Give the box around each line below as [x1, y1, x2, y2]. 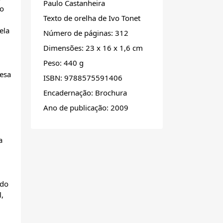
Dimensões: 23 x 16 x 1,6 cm [43, 43, 143, 53]
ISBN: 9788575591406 [43, 73, 122, 83]
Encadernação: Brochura [43, 88, 127, 98]
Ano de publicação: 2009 [43, 103, 128, 113]
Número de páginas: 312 [43, 28, 128, 38]
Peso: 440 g [43, 58, 84, 68]
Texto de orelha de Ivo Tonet [43, 13, 140, 23]
